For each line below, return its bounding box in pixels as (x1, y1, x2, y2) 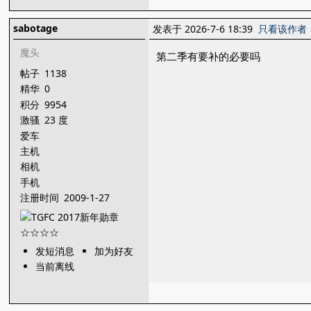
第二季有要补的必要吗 (156, 49, 261, 64)
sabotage (13, 22, 58, 35)
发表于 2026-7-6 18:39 (153, 22, 259, 35)
